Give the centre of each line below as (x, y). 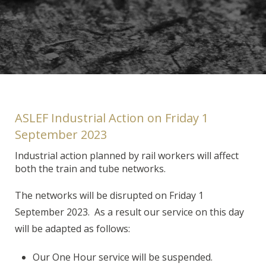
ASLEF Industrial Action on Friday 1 (111, 118)
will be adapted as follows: (72, 228)
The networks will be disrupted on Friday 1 (109, 195)
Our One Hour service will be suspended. (123, 257)
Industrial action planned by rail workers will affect (126, 155)
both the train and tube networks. (90, 168)
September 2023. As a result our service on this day (129, 212)
